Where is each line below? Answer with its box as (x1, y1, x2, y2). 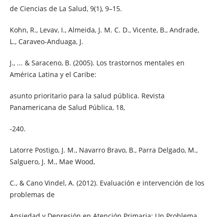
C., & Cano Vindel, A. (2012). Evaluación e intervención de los (9, 178, 204, 188)
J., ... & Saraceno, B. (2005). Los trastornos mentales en (9, 58, 185, 67)
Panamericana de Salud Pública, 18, (9, 103, 125, 112)
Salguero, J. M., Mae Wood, (9, 157, 95, 167)
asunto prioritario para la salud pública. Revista (9, 91, 165, 100)
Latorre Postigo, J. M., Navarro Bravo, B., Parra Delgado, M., (9, 145, 198, 155)
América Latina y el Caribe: (9, 69, 96, 79)
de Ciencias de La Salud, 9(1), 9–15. (9, 3, 122, 13)
